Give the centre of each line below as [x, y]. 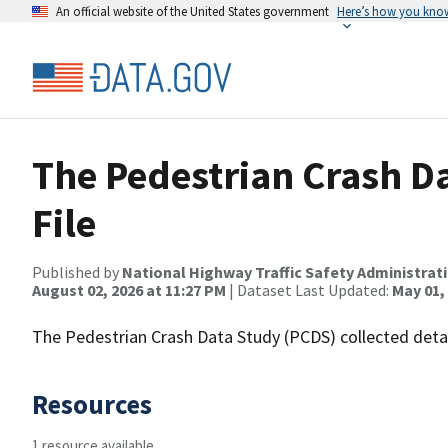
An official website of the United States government [192, 11]
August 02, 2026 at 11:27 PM [129, 290]
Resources [92, 404]
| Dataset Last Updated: [309, 290]
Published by [77, 272]
